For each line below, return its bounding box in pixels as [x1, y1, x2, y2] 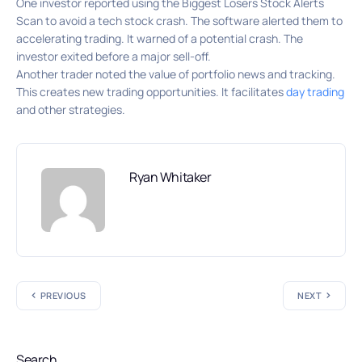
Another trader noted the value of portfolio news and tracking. [16, 65, 335, 82]
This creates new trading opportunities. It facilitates [16, 83, 286, 99]
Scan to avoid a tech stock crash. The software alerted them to [16, 12, 343, 28]
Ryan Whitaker [129, 167, 212, 186]
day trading [286, 83, 344, 99]
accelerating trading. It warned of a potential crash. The [16, 30, 303, 46]
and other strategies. [16, 101, 125, 117]
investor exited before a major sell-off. [16, 48, 211, 64]
